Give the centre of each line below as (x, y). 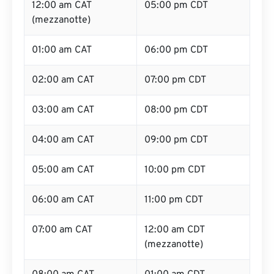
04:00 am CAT (63, 140)
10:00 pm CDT (175, 170)
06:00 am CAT (63, 200)
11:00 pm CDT (174, 200)
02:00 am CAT (63, 80)
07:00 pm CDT (175, 80)
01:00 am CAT (62, 50)
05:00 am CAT (63, 170)
